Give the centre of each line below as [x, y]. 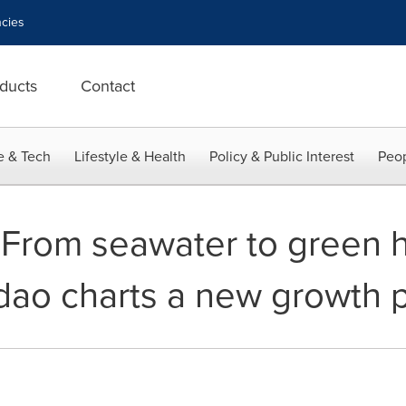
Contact [108, 86]
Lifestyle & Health [130, 156]
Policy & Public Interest [282, 156]
